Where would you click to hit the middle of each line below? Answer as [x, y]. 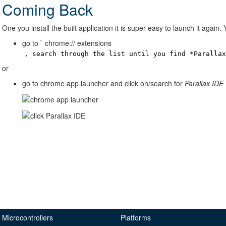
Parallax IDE [204, 83]
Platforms [136, 217]
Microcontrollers [27, 217]
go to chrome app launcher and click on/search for [103, 83]
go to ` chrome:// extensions [67, 43]
